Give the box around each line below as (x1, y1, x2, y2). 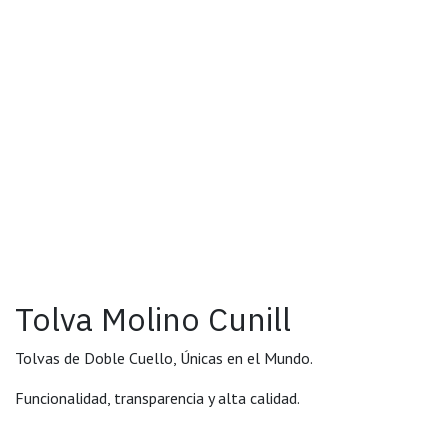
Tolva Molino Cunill (15, 298, 291, 341)
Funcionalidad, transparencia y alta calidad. (15, 388, 300, 409)
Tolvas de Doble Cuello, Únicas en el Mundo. (15, 348, 313, 369)
